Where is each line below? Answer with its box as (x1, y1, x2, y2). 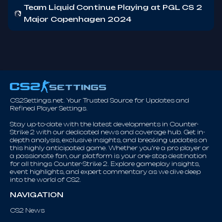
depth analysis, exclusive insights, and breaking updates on (10, 136, 207, 144)
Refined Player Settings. (10, 105, 88, 112)
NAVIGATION (10, 190, 63, 199)
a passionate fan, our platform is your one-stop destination (10, 152, 207, 160)
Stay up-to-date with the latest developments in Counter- (10, 120, 199, 128)
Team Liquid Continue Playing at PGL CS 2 (24, 3, 202, 11)
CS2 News (10, 207, 45, 214)
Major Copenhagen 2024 (24, 15, 131, 23)
